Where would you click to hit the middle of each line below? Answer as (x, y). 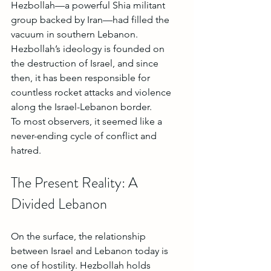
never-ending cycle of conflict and (85, 136)
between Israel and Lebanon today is (91, 251)
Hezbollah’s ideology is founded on (89, 49)
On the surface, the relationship (80, 237)
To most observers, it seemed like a (88, 122)
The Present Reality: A (76, 183)
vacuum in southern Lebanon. (76, 34)
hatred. (26, 151)
